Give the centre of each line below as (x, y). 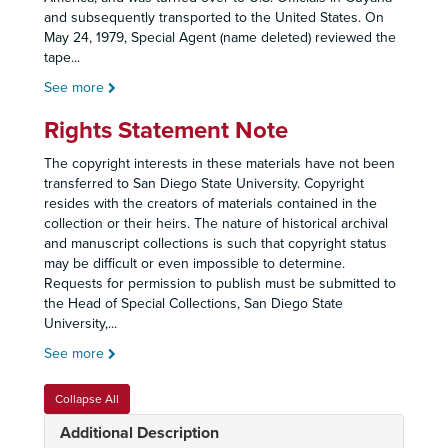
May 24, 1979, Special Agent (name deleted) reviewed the (220, 37)
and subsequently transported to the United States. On (214, 17)
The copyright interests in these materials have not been (219, 163)
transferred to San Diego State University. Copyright (204, 183)
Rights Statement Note (166, 130)
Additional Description (139, 433)
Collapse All (87, 399)
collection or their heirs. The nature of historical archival (216, 223)
